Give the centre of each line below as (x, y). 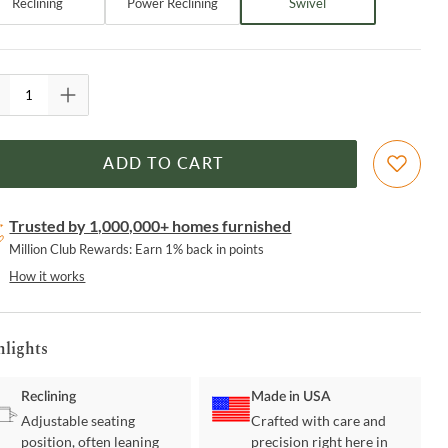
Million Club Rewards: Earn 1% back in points (137, 249)
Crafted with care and (319, 421)
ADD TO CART (163, 164)
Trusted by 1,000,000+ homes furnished (150, 226)
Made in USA (291, 397)
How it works (47, 276)
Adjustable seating (78, 421)
